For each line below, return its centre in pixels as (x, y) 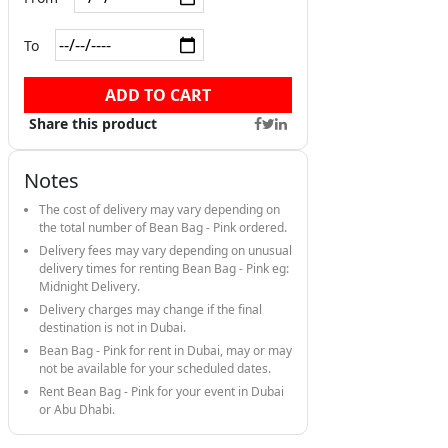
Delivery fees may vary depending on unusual (165, 250)
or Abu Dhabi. (77, 409)
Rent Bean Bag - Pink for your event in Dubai (161, 391)
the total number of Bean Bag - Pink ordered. (163, 227)
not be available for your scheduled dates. (155, 368)
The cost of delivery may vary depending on (159, 209)
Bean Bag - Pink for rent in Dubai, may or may (165, 350)
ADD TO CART (158, 95)
